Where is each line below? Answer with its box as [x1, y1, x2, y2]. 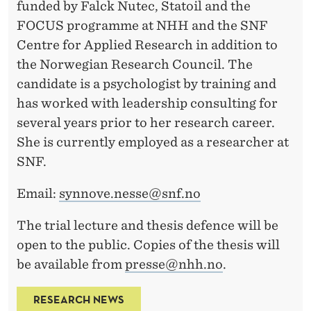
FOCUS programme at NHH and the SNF [17, 18, 268, 33]
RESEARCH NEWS [33, 292, 124, 307]
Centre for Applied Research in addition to [17, 37, 278, 53]
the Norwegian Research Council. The [17, 57, 253, 72]
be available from [17, 257, 125, 272]
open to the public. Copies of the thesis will [17, 237, 280, 253]
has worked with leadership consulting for [17, 96, 278, 111]
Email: [17, 186, 59, 201]
